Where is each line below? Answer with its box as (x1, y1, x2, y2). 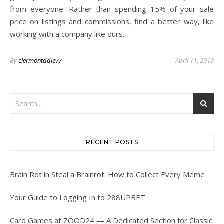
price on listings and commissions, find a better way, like (10, 16, 214, 26)
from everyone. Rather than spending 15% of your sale (10, 3, 214, 14)
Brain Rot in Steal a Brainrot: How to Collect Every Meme (10, 169, 205, 179)
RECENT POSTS (86, 138, 138, 146)
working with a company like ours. (10, 28, 124, 39)
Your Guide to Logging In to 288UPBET (10, 192, 145, 202)
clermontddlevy (18, 55, 61, 65)
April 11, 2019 (175, 55, 214, 65)
